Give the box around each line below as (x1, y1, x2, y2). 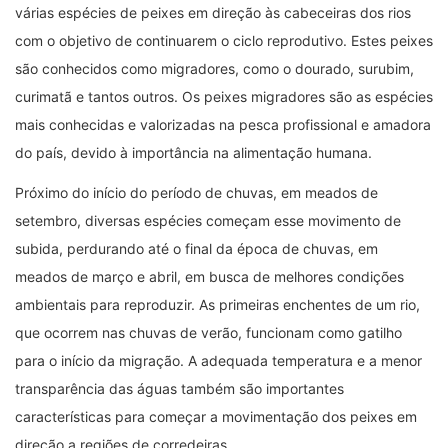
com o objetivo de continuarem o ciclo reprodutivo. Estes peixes (15, 32, 433, 50)
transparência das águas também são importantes (15, 380, 344, 398)
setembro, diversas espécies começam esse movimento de (15, 212, 401, 230)
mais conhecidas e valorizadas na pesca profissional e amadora (15, 116, 431, 134)
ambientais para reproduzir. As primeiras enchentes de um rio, (15, 296, 420, 314)
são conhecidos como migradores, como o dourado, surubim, (15, 60, 414, 78)
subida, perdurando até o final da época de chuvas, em (15, 240, 378, 258)
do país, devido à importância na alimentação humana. (15, 144, 372, 162)
